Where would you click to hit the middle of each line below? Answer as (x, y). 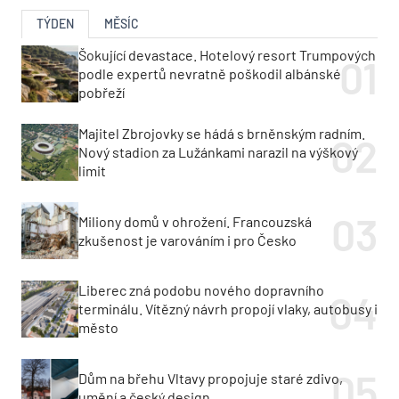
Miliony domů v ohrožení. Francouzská (195, 221)
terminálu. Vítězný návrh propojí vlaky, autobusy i (228, 309)
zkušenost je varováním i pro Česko (187, 240)
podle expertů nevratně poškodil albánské (210, 74)
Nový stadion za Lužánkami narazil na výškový (218, 152)
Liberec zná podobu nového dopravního (201, 290)
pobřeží (102, 93)
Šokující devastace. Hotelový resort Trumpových (227, 55)
